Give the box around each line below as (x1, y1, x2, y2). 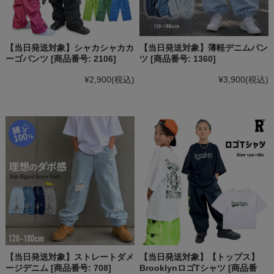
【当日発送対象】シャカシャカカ (5, 42, 134, 53)
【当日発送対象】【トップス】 (139, 251, 260, 262)
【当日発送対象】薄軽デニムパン (139, 42, 268, 53)
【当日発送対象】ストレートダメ (5, 251, 134, 262)
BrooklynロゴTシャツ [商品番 (139, 262, 257, 273)
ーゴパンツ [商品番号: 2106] (5, 53, 116, 64)
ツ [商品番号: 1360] (139, 53, 217, 64)
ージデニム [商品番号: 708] (5, 262, 111, 273)
